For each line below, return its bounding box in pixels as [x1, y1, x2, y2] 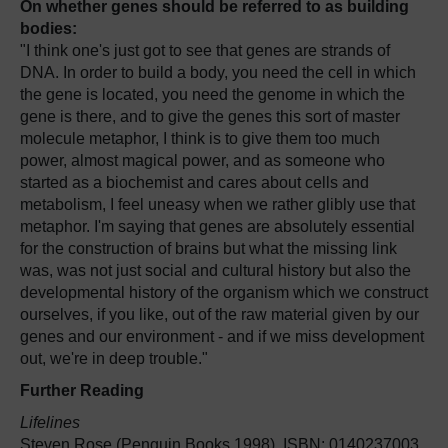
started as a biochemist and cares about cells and [20, 174, 369, 191]
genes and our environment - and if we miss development [20, 328, 424, 345]
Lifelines [20, 414, 80, 431]
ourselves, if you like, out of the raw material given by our [20, 306, 419, 323]
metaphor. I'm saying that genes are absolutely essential [20, 218, 415, 235]
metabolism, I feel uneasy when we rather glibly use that [20, 196, 415, 213]
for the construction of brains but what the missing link [20, 240, 397, 257]
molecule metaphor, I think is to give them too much [20, 130, 380, 147]
